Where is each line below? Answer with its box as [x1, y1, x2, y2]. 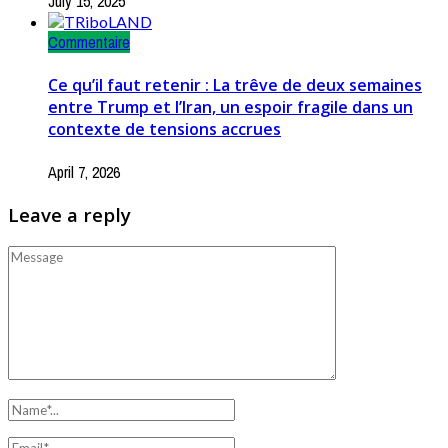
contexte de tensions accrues [48, 117, 281, 140]
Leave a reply [8, 201, 131, 227]
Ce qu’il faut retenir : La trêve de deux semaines [48, 73, 422, 96]
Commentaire [48, 30, 130, 53]
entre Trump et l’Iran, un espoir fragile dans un [48, 95, 413, 118]
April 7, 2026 [48, 161, 120, 184]
